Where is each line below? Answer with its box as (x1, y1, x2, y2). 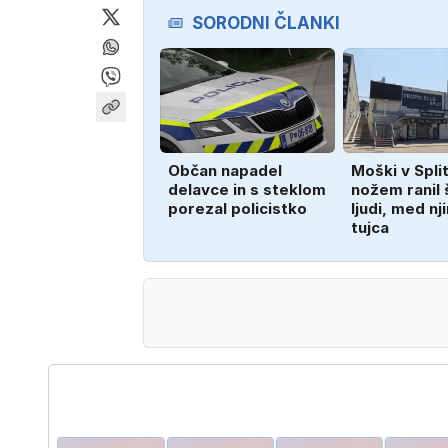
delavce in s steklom (167, 180, 326, 200)
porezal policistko (167, 199, 307, 219)
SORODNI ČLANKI (191, 13, 340, 34)
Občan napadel (167, 161, 282, 181)
